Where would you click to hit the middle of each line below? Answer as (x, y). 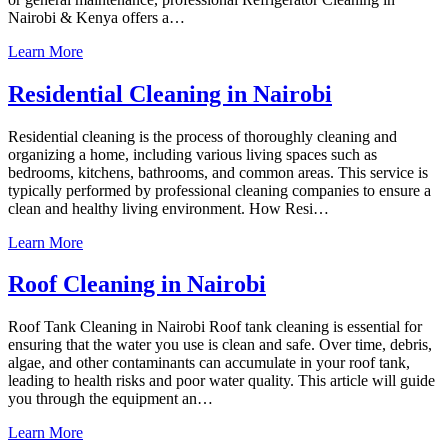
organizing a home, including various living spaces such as (192, 154)
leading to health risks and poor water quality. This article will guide (221, 381)
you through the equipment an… (110, 399)
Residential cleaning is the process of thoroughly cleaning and (202, 136)
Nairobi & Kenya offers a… (96, 17)
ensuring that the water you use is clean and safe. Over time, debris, (220, 345)
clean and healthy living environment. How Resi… (168, 208)
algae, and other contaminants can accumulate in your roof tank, (209, 363)
